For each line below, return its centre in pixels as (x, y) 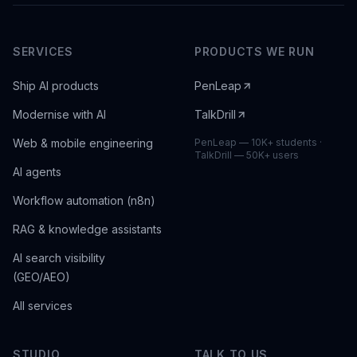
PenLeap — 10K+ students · (258, 142)
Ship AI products (56, 86)
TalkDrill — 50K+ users (247, 155)
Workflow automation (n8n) (84, 200)
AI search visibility (59, 258)
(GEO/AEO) (41, 277)
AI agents (37, 172)
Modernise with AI (59, 114)
